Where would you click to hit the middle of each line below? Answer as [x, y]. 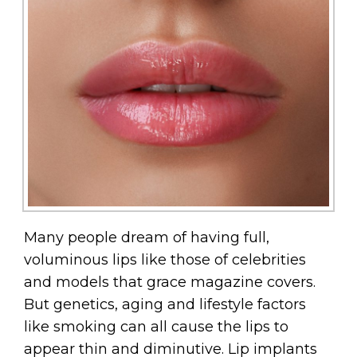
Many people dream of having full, [147, 238]
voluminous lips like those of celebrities [165, 260]
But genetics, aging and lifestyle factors [165, 305]
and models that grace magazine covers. [170, 282]
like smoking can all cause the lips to [156, 327]
